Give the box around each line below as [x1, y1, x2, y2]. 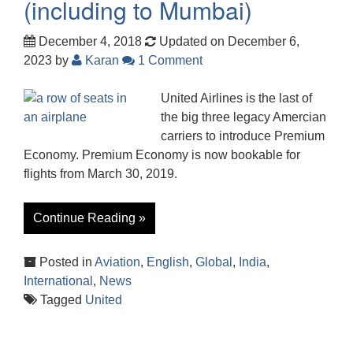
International [24, 273, 93, 288]
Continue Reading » [33, 210, 146, 225]
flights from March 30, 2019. [24, 166, 177, 180]
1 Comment [135, 53, 203, 67]
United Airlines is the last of [161, 91, 312, 105]
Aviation [95, 255, 140, 269]
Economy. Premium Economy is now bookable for [24, 147, 300, 162]
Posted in [36, 255, 95, 269]
